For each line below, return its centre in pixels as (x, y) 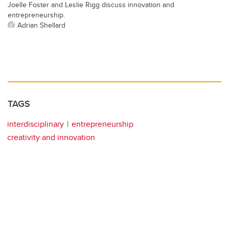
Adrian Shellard (41, 25)
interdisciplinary (36, 124)
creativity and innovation (51, 138)
